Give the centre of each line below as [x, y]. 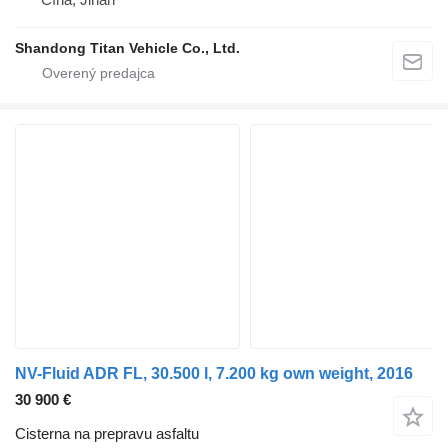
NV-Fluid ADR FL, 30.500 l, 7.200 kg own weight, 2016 [214, 373]
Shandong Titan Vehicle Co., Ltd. [127, 47]
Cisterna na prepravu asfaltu [107, 433]
